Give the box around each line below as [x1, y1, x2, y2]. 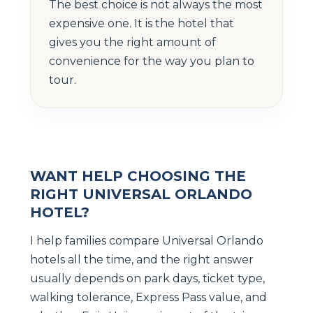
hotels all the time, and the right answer [30, 252, 254, 266]
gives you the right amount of [49, 35, 216, 49]
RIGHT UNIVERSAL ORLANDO [30, 185, 252, 203]
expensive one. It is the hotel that [49, 16, 234, 30]
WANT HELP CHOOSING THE [30, 167, 246, 184]
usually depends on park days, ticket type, [30, 271, 265, 285]
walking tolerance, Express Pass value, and [30, 290, 267, 304]
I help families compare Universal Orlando [30, 233, 263, 247]
